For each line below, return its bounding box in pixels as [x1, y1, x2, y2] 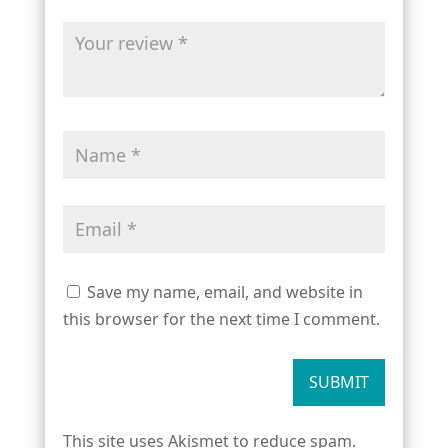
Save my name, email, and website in [86, 280, 363, 303]
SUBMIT [309, 370, 370, 393]
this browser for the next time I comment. [62, 307, 380, 330]
